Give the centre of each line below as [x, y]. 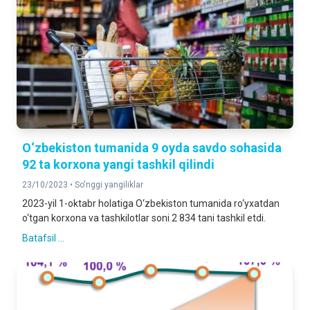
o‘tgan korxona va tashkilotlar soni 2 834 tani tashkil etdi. [144, 218]
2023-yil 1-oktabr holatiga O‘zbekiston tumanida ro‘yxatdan [151, 203]
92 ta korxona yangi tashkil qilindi [118, 164]
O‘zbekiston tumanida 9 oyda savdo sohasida [152, 148]
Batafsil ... [43, 238]
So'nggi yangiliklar [109, 185]
